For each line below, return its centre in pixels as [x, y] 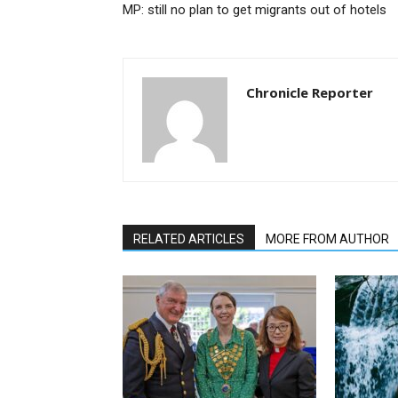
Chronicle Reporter [310, 93]
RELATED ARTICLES [189, 239]
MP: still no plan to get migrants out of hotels [255, 10]
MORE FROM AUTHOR [327, 239]
